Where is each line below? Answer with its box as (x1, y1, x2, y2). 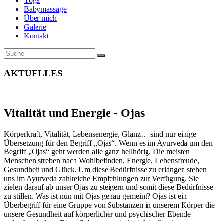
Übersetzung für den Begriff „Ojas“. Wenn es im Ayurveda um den (4, 139, 213, 147)
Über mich (24, 14, 57, 22)
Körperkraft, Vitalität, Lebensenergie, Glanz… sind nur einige (4, 130, 196, 139)
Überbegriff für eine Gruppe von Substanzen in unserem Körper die (4, 201, 215, 210)
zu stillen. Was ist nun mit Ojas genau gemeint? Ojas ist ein (4, 192, 187, 201)
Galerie (24, 23, 46, 31)
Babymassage (24, 5, 67, 13)
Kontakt (24, 32, 49, 40)
